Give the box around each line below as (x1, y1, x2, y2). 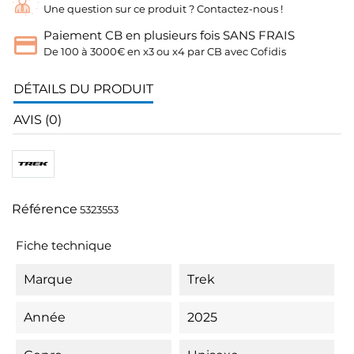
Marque (24, 272, 73, 287)
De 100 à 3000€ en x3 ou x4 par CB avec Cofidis (43, 45, 286, 58)
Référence (12, 201, 77, 217)
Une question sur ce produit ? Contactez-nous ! (43, 2, 283, 15)
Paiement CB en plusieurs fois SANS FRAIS (43, 28, 295, 43)
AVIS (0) (13, 112, 62, 127)
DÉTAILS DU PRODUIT (13, 81, 153, 96)
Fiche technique (16, 238, 111, 253)
